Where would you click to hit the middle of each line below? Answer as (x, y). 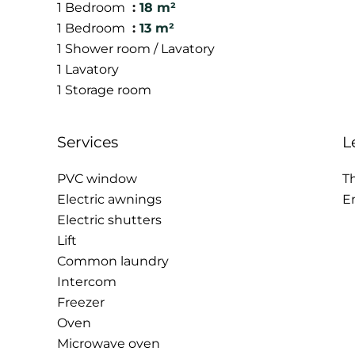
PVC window (97, 179)
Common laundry (113, 261)
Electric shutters (109, 220)
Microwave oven (109, 344)
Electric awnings (109, 199)
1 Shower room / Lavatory (136, 49)
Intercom (87, 282)
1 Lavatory (88, 69)
